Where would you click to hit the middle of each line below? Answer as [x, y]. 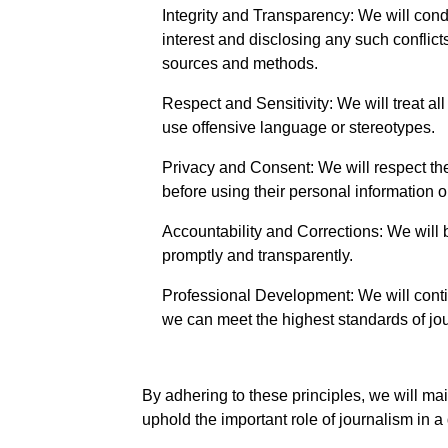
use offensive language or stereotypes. [298, 127]
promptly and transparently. [257, 255]
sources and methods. [240, 63]
